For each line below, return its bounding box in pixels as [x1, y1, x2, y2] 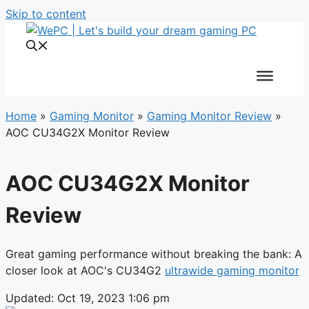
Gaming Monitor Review [147, 109, 272, 123]
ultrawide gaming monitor [165, 263, 299, 277]
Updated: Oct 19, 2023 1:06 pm [6, 290, 170, 305]
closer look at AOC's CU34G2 [6, 263, 165, 277]
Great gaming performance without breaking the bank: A [6, 246, 302, 261]
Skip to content [6, 7, 86, 21]
